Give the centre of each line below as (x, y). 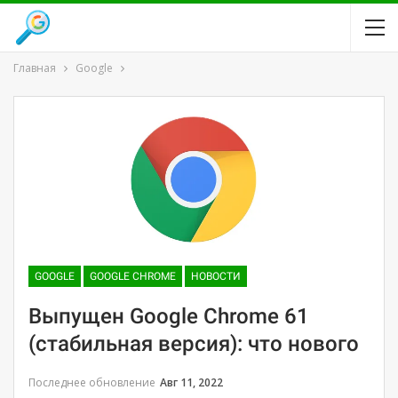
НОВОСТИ (216, 276)
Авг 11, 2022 (191, 382)
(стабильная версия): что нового (194, 343)
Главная (35, 68)
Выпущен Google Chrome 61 (169, 316)
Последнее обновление (93, 382)
